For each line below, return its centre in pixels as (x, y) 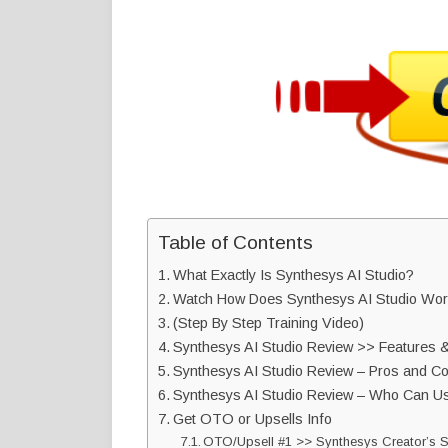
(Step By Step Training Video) (270, 322)
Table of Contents (235, 242)
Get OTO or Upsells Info (252, 418)
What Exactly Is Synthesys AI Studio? (293, 274)
